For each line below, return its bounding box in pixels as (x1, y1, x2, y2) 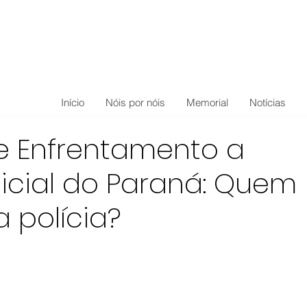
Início (61, 96, 84, 109)
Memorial (186, 96, 228, 109)
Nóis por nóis (106, 96, 165, 109)
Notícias (249, 96, 286, 109)
